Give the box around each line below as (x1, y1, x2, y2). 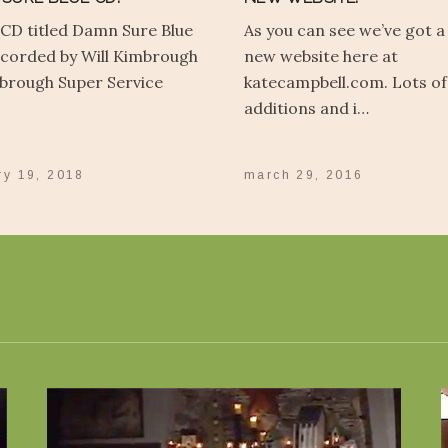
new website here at (244, 45, 398, 66)
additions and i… (244, 97, 369, 118)
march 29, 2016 (244, 168, 364, 183)
